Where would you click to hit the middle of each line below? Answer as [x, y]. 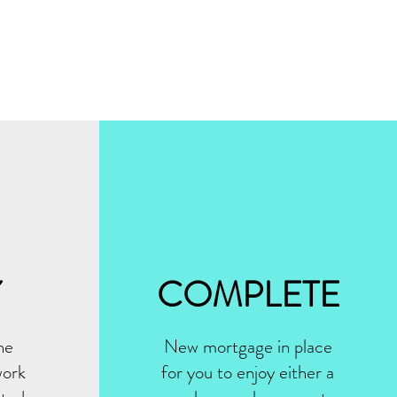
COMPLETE [249, 295]
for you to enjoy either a [248, 372]
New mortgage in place [248, 346]
